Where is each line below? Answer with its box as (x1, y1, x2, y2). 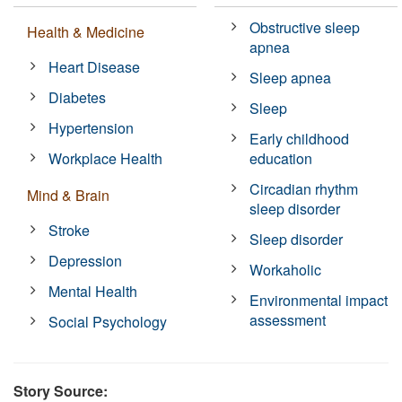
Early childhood (249, 127, 350, 149)
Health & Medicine (27, 21, 144, 42)
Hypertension (48, 117, 135, 138)
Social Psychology (48, 310, 168, 332)
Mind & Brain (27, 184, 109, 205)
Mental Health (48, 280, 138, 301)
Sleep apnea (249, 66, 332, 88)
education (249, 147, 313, 169)
